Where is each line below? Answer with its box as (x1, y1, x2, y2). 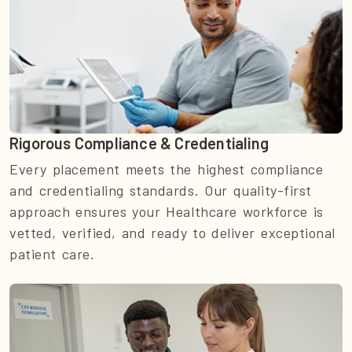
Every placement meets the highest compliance (9, 160, 324, 178)
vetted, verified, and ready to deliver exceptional (9, 224, 336, 242)
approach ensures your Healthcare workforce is (9, 203, 324, 221)
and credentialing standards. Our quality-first (9, 181, 312, 200)
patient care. (9, 245, 95, 263)
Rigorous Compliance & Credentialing (9, 134, 269, 153)
